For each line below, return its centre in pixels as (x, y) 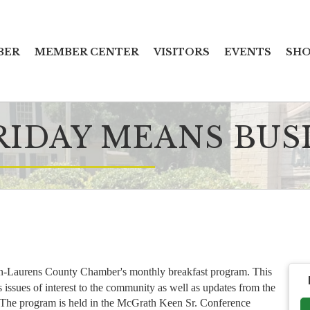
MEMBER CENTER (87, 52)
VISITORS (182, 52)
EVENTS (248, 52)
